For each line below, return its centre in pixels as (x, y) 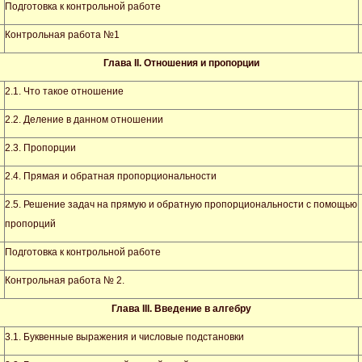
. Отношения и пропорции (199, 63)
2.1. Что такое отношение (64, 91)
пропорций (30, 224)
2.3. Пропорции (40, 148)
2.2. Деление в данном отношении (84, 120)
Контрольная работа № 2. (65, 280)
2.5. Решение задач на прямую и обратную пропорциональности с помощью (181, 204)
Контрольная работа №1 (62, 35)
